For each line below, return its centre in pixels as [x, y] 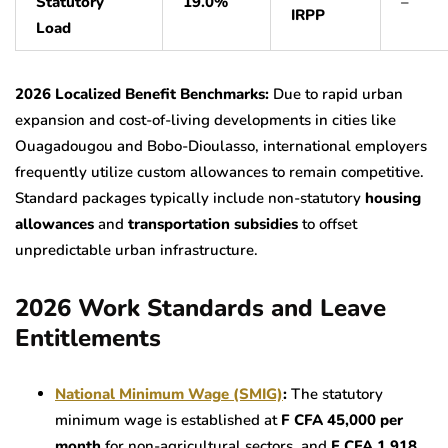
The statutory [335, 393]
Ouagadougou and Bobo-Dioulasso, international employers [221, 145]
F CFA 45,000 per [342, 419]
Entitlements [88, 337]
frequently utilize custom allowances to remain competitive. [219, 171]
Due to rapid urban [336, 93]
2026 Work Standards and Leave [200, 307]
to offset [327, 223]
